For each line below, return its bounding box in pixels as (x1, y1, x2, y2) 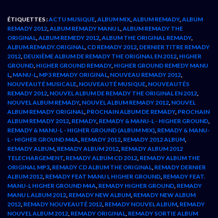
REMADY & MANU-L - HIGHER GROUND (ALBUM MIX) (7, 126, 155, 134)
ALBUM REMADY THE (123, 24, 183, 32)
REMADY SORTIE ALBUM (128, 209, 198, 217)
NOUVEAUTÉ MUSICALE (7, 80, 76, 88)
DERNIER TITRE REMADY (139, 43, 210, 51)
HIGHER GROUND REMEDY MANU (114, 61, 208, 69)
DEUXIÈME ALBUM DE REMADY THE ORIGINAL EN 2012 (23, 52, 177, 60)
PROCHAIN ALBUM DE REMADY (87, 108, 175, 115)
